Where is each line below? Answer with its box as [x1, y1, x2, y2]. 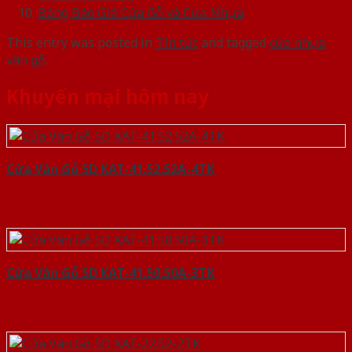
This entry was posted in [6, 34, 156, 52]
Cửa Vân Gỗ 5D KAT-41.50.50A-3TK [6, 263, 214, 281]
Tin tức [156, 34, 198, 52]
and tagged [198, 34, 269, 52]
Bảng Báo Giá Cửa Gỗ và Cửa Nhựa [38, 4, 244, 22]
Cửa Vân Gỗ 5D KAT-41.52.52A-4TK [6, 159, 214, 178]
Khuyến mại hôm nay [6, 83, 209, 110]
